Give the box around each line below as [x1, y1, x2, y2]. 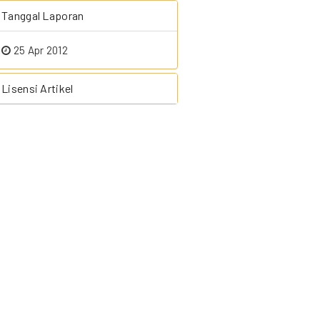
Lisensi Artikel [1, 81, 74, 95]
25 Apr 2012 [11, 44, 68, 56]
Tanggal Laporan [1, 9, 84, 22]
